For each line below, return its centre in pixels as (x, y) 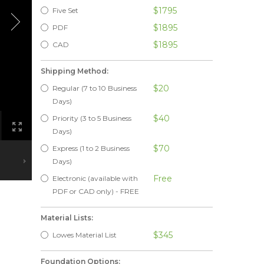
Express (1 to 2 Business (91, 148)
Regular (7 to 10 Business (94, 88)
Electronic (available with (95, 178)
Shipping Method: (74, 71)
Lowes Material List (84, 235)
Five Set (65, 10)
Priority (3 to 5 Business (92, 118)
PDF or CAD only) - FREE (95, 191)
